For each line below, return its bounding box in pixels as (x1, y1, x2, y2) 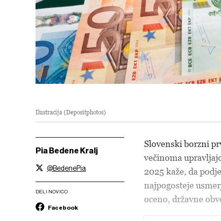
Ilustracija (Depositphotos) (36, 108, 106, 116)
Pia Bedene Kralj (36, 146, 98, 155)
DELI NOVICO (36, 188, 68, 194)
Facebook (48, 204, 78, 211)
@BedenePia (47, 164, 86, 172)
